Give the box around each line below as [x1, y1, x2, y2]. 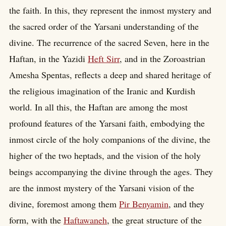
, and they [168, 198, 204, 210]
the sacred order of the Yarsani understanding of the [9, 20, 199, 33]
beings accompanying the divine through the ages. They [9, 165, 213, 178]
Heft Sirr [88, 52, 120, 65]
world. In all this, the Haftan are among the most [9, 101, 188, 114]
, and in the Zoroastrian [120, 52, 205, 65]
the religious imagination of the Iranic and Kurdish [9, 85, 195, 97]
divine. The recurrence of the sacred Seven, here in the [9, 36, 209, 49]
